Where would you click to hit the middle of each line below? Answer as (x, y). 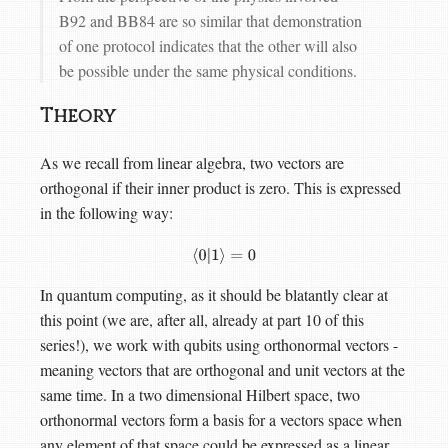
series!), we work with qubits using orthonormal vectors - (219, 344)
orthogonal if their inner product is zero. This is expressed (220, 187)
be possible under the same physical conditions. (208, 71)
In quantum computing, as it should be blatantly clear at (214, 294)
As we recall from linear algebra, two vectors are (192, 162)
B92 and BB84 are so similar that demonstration (210, 21)
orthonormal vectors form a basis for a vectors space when (221, 419)
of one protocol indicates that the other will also (208, 46)
